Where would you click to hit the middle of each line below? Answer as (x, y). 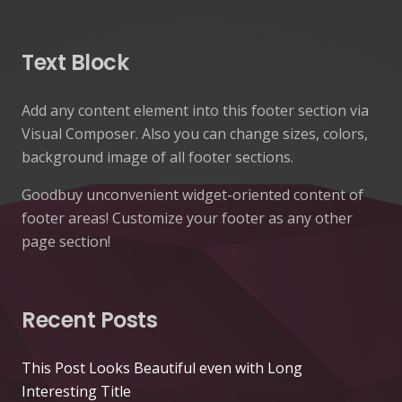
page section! (66, 242)
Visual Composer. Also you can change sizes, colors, (195, 134)
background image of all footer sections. (157, 157)
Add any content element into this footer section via (195, 111)
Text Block (75, 63)
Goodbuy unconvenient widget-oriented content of (192, 195)
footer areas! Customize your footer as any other (187, 218)
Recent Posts (90, 320)
